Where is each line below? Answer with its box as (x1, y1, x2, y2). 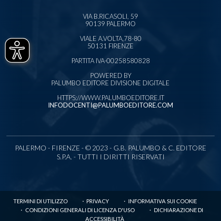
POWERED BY (90, 71, 131, 79)
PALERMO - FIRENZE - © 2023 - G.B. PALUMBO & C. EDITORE (15, 143, 206, 152)
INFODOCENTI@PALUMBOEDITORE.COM (48, 101, 173, 109)
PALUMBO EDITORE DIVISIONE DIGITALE (51, 78, 170, 87)
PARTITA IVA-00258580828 (71, 56, 150, 65)
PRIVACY (86, 197, 110, 204)
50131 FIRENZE (87, 41, 134, 50)
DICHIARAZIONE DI (153, 206, 203, 213)
